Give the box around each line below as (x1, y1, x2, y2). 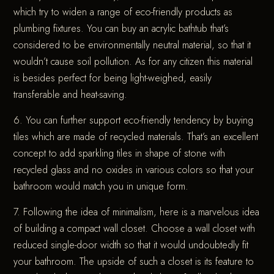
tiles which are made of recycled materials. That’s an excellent (13, 130, 259, 144)
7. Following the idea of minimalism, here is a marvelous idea (13, 205, 260, 220)
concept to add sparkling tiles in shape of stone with (13, 146, 226, 161)
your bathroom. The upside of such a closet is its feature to (13, 254, 254, 269)
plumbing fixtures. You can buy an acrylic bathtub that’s (13, 21, 229, 36)
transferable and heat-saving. (13, 87, 128, 102)
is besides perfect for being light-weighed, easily (13, 71, 212, 86)
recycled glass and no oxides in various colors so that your (13, 163, 254, 177)
